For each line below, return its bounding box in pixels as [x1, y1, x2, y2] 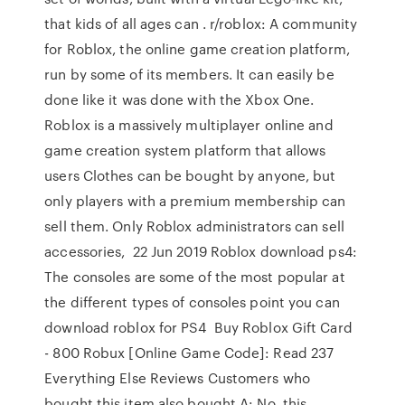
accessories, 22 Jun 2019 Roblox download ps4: [44, 241, 357, 261]
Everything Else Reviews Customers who [44, 368, 310, 388]
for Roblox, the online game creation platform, [44, 39, 350, 59]
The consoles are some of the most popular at [44, 267, 345, 287]
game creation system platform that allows [44, 140, 326, 160]
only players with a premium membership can [44, 191, 346, 211]
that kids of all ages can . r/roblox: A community [44, 14, 358, 33]
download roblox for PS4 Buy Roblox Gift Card [44, 317, 353, 337]
